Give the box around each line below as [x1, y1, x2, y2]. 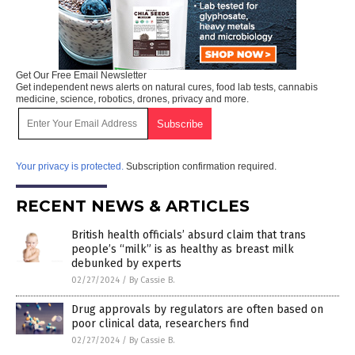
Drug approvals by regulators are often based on [71, 302, 323, 316]
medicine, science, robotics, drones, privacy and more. [16, 93, 249, 105]
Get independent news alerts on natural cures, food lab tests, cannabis [16, 81, 318, 93]
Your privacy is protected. [16, 160, 124, 172]
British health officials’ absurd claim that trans [71, 227, 306, 242]
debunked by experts [71, 256, 181, 270]
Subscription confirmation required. [124, 160, 277, 172]
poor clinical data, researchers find [71, 316, 249, 330]
